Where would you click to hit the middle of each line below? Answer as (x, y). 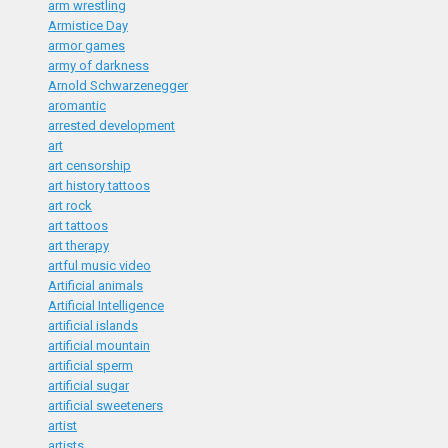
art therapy (78, 245)
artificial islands (93, 325)
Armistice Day (88, 25)
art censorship (89, 165)
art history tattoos (99, 185)
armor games (86, 45)
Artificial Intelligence (106, 305)
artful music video (99, 265)
